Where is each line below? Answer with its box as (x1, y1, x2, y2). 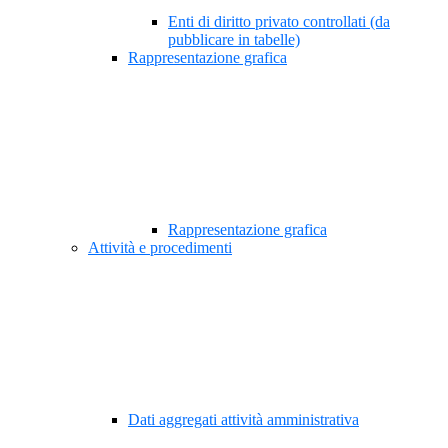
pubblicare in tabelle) (168, 31, 300, 49)
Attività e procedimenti (88, 239, 232, 257)
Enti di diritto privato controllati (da (168, 13, 390, 31)
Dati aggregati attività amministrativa (128, 411, 359, 429)
